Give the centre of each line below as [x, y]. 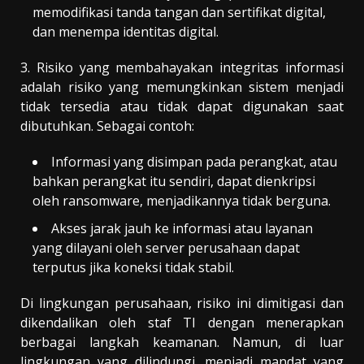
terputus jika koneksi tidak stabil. [133, 267]
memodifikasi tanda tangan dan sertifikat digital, [179, 12]
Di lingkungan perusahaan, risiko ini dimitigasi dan [182, 303]
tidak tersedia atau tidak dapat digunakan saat [182, 106]
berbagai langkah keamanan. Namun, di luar [182, 342]
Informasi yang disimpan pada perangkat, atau [194, 161]
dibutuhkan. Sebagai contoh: [107, 126]
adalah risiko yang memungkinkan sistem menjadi [182, 87]
